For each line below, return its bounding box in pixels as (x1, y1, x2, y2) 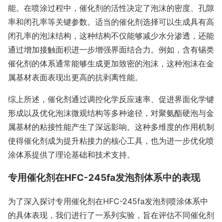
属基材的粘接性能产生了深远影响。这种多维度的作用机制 (8, 122, 214, 132)
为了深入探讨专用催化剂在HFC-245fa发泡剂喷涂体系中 (8, 196, 208, 206)
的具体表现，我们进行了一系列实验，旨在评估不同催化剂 (8, 210, 214, 220)
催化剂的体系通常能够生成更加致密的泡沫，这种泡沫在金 (8, 58, 214, 69)
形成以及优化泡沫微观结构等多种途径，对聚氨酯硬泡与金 (8, 108, 214, 118)
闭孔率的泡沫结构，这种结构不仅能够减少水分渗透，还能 (8, 31, 214, 41)
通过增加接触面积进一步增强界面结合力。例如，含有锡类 (8, 45, 214, 55)
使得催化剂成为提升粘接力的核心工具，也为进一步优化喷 (8, 136, 214, 146)
